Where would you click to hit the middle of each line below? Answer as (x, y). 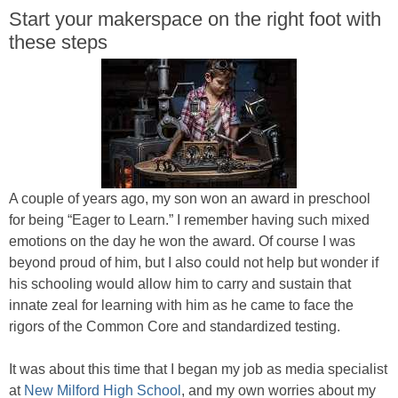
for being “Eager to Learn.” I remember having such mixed (189, 220)
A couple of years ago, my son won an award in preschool (190, 199)
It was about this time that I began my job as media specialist (198, 370)
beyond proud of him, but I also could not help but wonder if (194, 263)
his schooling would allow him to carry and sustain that (180, 284)
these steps (58, 43)
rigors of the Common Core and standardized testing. (175, 327)
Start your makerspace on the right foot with (195, 20)
